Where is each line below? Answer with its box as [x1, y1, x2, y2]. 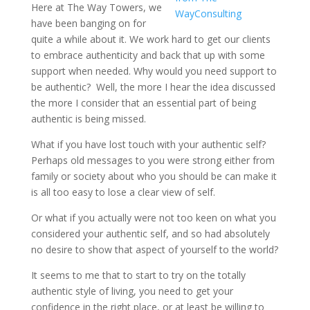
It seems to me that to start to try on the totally [30, 268, 246, 282]
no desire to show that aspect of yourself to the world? [30, 243, 278, 256]
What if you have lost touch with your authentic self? [30, 138, 266, 151]
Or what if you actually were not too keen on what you [30, 211, 276, 224]
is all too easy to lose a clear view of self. [30, 185, 215, 199]
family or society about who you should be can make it [30, 170, 277, 183]
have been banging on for [30, 17, 146, 30]
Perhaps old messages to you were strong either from [30, 154, 275, 167]
